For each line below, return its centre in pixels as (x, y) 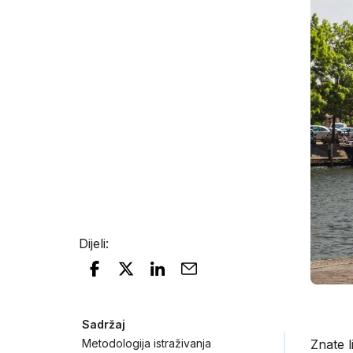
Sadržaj (104, 324)
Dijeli (92, 243)
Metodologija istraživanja (147, 343)
